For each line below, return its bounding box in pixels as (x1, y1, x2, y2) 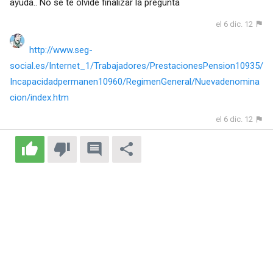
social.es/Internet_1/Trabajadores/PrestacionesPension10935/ (9, 60, 263, 72)
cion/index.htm (9, 92, 69, 104)
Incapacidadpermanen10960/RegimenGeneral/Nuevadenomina (9, 76, 260, 88)
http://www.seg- (29, 44, 93, 56)
